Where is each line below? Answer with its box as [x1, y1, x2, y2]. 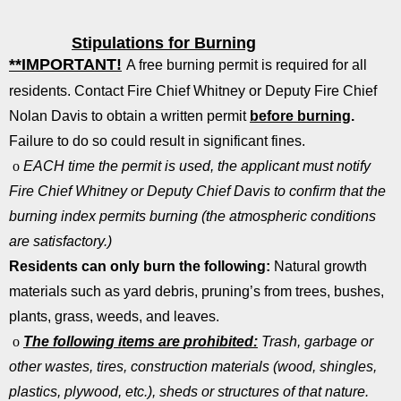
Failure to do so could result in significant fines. [9, 133, 305, 149]
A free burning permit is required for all [126, 57, 367, 73]
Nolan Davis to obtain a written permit [9, 108, 250, 124]
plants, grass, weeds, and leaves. [9, 309, 219, 325]
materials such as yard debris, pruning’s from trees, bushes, [9, 284, 384, 300]
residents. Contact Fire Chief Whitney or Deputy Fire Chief [9, 83, 377, 99]
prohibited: [183, 334, 258, 350]
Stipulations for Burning [72, 34, 256, 53]
